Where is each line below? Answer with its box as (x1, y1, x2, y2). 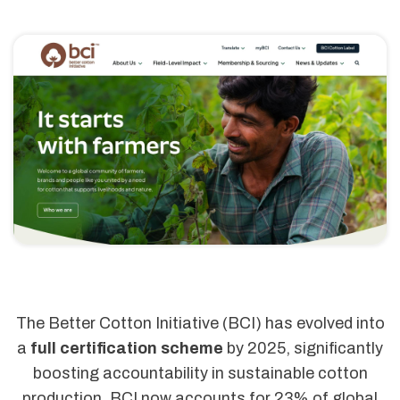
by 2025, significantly (223, 338, 383, 357)
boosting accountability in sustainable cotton (32, 363, 368, 382)
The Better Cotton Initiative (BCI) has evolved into (15, 313, 385, 332)
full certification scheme (30, 338, 223, 357)
